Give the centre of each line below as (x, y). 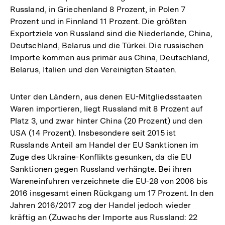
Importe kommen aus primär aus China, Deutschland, (110, 57)
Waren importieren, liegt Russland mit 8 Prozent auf (107, 108)
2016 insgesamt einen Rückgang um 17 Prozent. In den (112, 193)
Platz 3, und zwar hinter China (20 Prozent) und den (106, 121)
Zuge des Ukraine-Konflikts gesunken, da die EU (101, 157)
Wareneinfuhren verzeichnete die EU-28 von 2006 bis (109, 181)
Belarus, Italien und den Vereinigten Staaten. (93, 69)
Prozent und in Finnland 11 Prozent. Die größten (98, 21)
